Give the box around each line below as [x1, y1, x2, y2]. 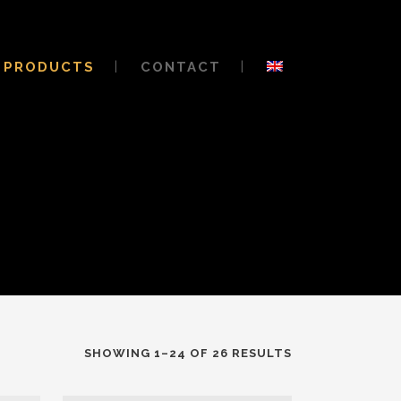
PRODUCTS [4, 59, 96, 75]
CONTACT [141, 59, 222, 75]
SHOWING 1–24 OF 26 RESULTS [84, 346, 292, 360]
